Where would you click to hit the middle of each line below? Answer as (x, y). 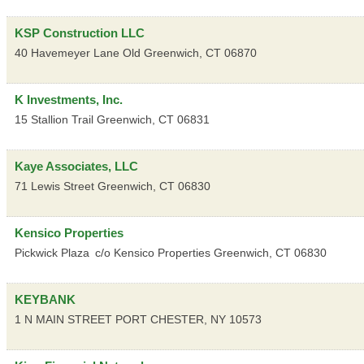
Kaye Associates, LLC (76, 166)
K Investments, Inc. (69, 99)
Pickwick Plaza (52, 252)
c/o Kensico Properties (153, 252)
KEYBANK (45, 299)
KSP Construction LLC (80, 32)
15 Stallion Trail (54, 119)
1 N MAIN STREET (63, 319)
